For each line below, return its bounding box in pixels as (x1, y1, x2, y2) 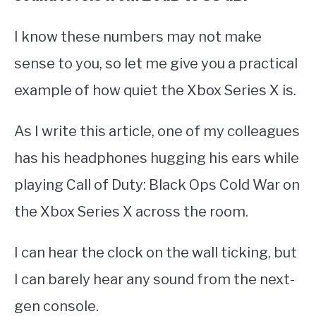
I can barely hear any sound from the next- (14, 270, 295, 288)
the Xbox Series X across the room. (14, 202, 248, 220)
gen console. (14, 297, 102, 315)
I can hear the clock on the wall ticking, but (14, 243, 297, 261)
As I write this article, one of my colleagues (14, 122, 300, 140)
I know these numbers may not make (14, 28, 262, 45)
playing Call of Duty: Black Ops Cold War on (14, 176, 300, 193)
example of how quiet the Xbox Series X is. (14, 81, 299, 99)
